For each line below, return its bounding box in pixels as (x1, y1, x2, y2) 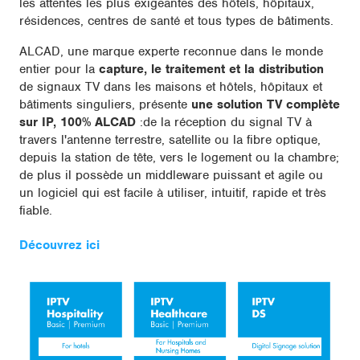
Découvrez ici (19, 237, 100, 254)
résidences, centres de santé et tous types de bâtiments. (19, 13, 333, 30)
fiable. (19, 202, 52, 219)
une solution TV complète (191, 96, 340, 113)
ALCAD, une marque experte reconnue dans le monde (19, 43, 323, 60)
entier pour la (19, 61, 99, 78)
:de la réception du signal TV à (136, 114, 312, 131)
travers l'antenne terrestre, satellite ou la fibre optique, (19, 132, 321, 149)
